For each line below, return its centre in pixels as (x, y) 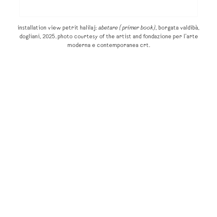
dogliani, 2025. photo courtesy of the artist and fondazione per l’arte (108, 37)
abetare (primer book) (127, 28)
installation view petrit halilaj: (58, 28)
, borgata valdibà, (178, 28)
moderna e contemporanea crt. (108, 46)
